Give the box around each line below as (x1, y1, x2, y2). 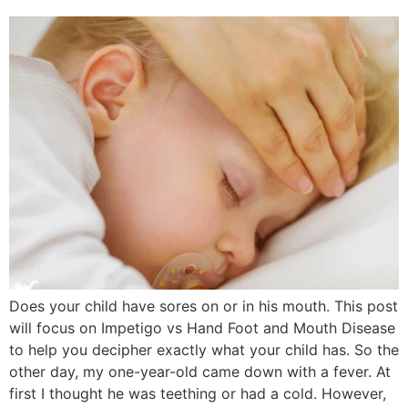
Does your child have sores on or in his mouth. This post (9, 297, 398, 315)
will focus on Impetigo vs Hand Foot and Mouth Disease (9, 319, 395, 337)
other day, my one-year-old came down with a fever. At (9, 362, 391, 381)
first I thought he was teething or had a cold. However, (9, 384, 386, 403)
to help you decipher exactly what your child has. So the (9, 341, 399, 359)
